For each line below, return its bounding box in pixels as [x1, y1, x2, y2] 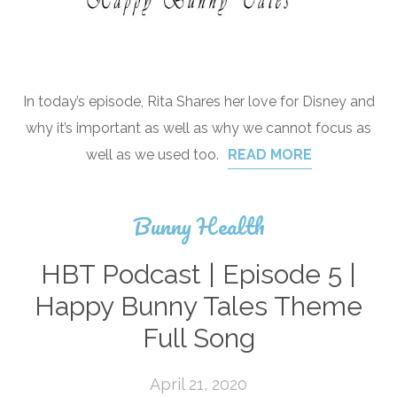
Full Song [142, 323, 255, 354]
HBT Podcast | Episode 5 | [41, 259, 356, 290]
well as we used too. [85, 146, 219, 163]
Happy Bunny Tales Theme [35, 291, 362, 322]
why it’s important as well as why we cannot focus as [26, 120, 371, 136]
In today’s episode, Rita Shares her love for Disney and [22, 93, 375, 110]
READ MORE [227, 146, 312, 163]
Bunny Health [132, 207, 265, 245]
